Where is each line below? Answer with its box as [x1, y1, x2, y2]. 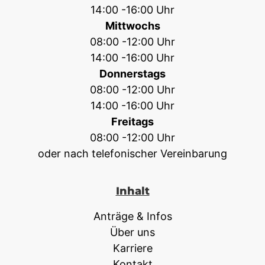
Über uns [110, 225, 155, 238]
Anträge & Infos [93, 209, 172, 222]
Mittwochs [105, 19, 160, 32]
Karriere [112, 241, 153, 254]
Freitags [111, 115, 154, 128]
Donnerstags [99, 67, 166, 80]
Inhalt [115, 184, 150, 197]
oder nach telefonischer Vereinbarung [38, 147, 227, 160]
